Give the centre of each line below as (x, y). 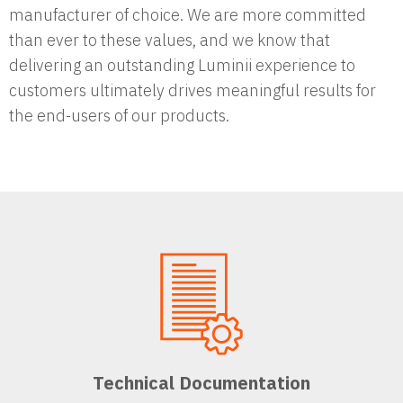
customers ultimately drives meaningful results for (193, 90)
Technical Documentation (201, 382)
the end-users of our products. (119, 115)
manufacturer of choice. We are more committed (188, 14)
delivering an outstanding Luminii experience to (182, 65)
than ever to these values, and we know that (170, 40)
